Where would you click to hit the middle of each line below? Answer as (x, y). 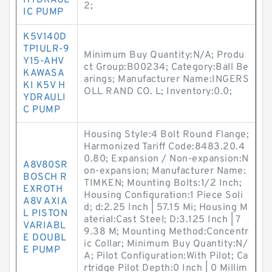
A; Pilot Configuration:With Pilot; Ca (166, 256)
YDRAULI (45, 98)
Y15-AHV (43, 61)
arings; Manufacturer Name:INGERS (166, 80)
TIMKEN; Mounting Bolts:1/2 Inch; (163, 183)
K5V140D (45, 37)
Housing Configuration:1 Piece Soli (163, 195)
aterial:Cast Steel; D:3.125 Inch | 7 (162, 220)
